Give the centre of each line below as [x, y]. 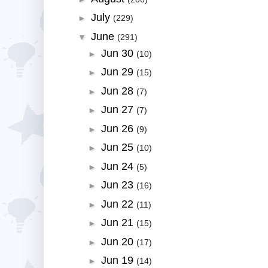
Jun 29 [118, 72]
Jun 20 [118, 241]
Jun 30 [118, 53]
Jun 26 [118, 128]
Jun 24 [118, 166]
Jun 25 [118, 147]
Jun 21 [118, 223]
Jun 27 [118, 110]
